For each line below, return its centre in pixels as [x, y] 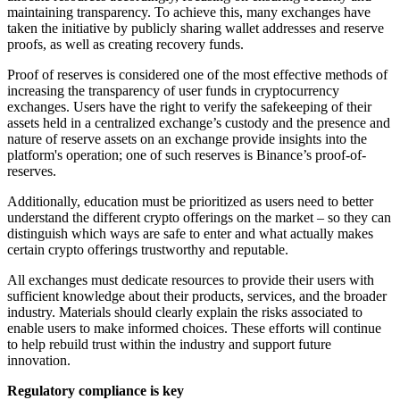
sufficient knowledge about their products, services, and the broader [197, 296]
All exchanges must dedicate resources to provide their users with [191, 279]
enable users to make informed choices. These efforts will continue [194, 328]
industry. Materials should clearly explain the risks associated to [185, 312]
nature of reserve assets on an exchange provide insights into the [187, 138]
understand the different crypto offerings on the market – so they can [199, 217]
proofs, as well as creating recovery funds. [125, 44]
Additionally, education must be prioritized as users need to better [190, 201]
